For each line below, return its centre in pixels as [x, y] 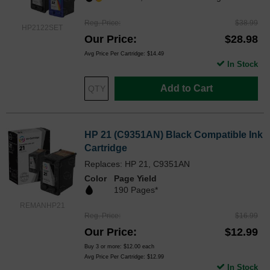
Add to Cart [186, 89]
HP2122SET [42, 27]
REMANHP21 [42, 206]
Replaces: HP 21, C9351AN [137, 164]
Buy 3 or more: [104, 247]
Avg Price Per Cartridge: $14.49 [124, 54]
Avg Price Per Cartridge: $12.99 [124, 257]
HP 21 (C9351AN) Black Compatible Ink [174, 135]
